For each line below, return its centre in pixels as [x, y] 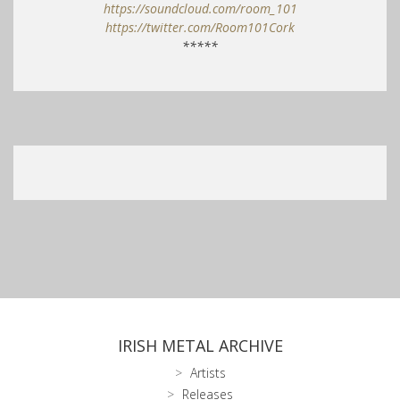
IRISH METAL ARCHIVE [200, 346]
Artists [208, 373]
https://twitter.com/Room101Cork [200, 28]
